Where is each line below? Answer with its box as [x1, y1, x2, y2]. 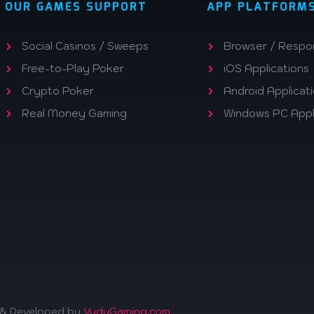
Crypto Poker [21, 84, 94, 97]
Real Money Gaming [21, 107, 127, 120]
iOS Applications [223, 62, 309, 75]
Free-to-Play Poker [21, 62, 124, 75]
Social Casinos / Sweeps [21, 39, 149, 53]
